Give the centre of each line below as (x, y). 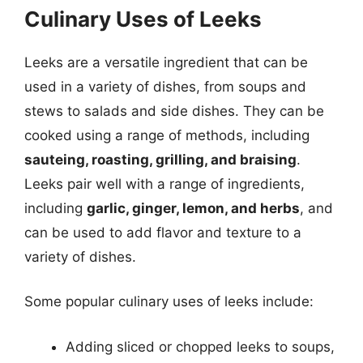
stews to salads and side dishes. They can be (174, 111)
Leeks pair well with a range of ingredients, (164, 184)
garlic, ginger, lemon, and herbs (193, 208)
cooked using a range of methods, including (167, 135)
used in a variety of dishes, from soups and (165, 86)
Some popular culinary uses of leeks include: (169, 301)
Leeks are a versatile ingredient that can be (166, 62)
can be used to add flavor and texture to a (163, 232)
